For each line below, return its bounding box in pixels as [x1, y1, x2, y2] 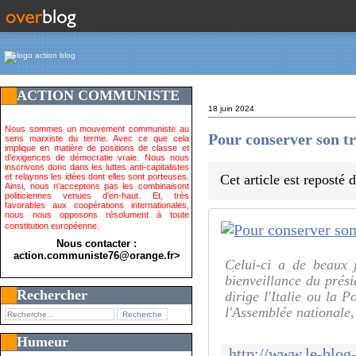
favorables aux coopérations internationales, [5, 199, 189, 210]
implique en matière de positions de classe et [5, 142, 189, 153]
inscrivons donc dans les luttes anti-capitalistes [5, 161, 189, 172]
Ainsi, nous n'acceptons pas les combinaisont [5, 180, 189, 191]
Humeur [17, 333, 69, 350]
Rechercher [17, 286, 88, 303]
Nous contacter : [56, 237, 137, 250]
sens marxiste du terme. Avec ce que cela [5, 133, 189, 143]
